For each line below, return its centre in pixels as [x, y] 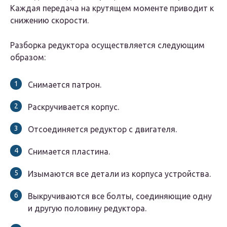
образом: [28, 58]
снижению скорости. [49, 21]
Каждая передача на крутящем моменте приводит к [112, 8]
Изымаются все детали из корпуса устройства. [119, 174]
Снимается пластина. [69, 152]
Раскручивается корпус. [73, 107]
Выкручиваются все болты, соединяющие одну [120, 196]
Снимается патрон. [65, 85]
